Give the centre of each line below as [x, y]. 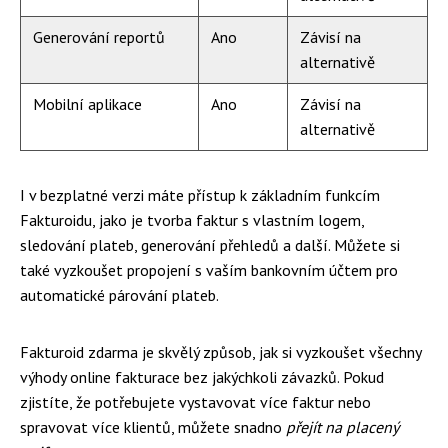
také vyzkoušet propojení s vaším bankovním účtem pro [209, 270]
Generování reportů [99, 37]
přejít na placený [342, 427]
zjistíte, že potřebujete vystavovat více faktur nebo [195, 402]
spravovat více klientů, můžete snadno [153, 427]
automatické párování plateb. [119, 295]
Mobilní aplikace [87, 104]
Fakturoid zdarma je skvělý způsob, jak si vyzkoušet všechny [220, 352]
